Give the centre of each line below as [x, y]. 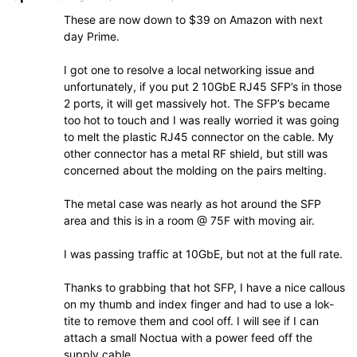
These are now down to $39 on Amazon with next [193, 20]
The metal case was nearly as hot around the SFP [192, 204]
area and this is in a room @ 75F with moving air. [189, 221]
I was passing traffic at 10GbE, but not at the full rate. [203, 254]
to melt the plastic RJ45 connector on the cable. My [199, 137]
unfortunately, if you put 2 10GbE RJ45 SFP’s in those [203, 87]
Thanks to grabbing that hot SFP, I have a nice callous [204, 288]
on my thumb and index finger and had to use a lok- [199, 304]
